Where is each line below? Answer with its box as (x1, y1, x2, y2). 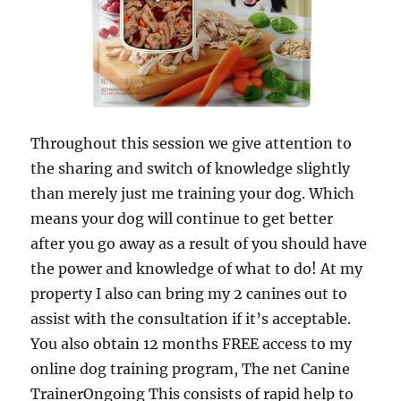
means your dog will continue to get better (30, 209, 334, 227)
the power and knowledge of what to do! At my (30, 259, 363, 277)
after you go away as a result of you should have (30, 234, 368, 252)
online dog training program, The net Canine (30, 359, 351, 378)
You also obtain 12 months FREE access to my (30, 334, 353, 353)
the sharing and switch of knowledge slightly (30, 158, 351, 177)
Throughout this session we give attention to (30, 133, 353, 152)
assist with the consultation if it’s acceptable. (30, 309, 352, 328)
